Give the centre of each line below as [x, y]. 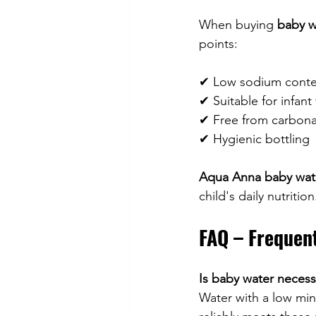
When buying [238, 25]
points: [218, 44]
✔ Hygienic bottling [254, 139]
